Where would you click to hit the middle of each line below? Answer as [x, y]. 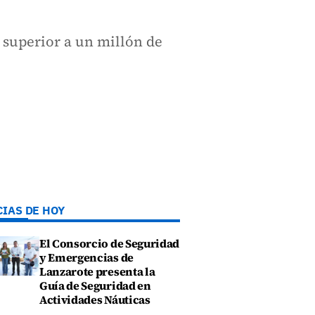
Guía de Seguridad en [95, 285]
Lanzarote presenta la [97, 271]
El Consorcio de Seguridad [109, 243]
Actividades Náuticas [95, 300]
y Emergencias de [86, 257]
